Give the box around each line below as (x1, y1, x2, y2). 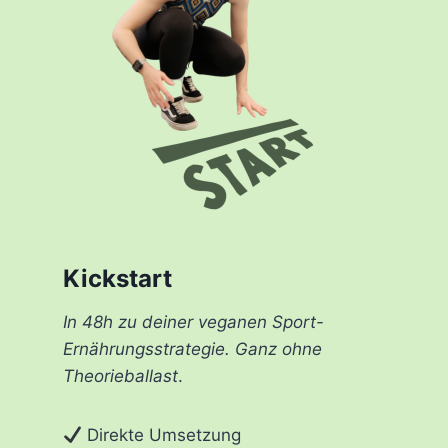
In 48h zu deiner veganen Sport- (62, 312, 324, 333)
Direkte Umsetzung (82, 425, 242, 446)
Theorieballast (62, 366, 178, 387)
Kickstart (62, 264, 172, 294)
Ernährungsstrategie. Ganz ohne (62, 339, 322, 360)
